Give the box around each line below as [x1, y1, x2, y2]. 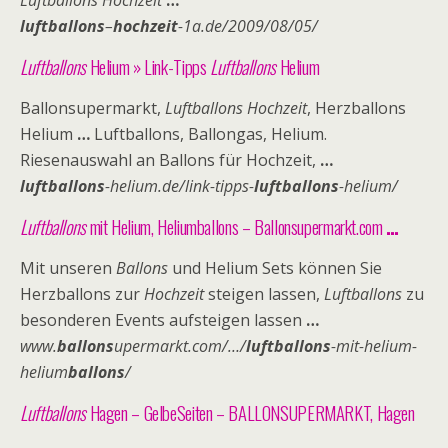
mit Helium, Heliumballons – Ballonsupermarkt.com [85, 213, 387, 240]
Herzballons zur [20, 283, 144, 305]
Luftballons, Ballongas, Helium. [90, 123, 327, 145]
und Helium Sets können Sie [168, 257, 382, 279]
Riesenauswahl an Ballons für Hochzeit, [20, 149, 320, 171]
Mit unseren [20, 257, 116, 279]
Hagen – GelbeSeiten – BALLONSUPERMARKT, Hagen [85, 399, 415, 426]
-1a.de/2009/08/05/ [178, 15, 318, 37]
